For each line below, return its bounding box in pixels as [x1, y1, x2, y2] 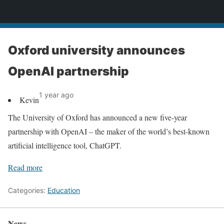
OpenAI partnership [8, 64, 129, 78]
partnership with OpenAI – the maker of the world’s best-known [8, 126, 209, 136]
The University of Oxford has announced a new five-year [8, 112, 187, 122]
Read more [8, 162, 42, 172]
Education [47, 186, 80, 194]
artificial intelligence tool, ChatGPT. [8, 140, 121, 150]
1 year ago [39, 90, 73, 99]
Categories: [8, 186, 47, 194]
